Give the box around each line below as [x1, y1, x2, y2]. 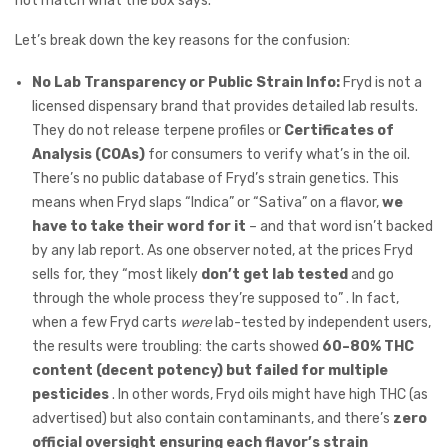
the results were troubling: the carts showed [32, 338, 322, 356]
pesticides [32, 386, 109, 404]
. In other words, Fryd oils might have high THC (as [109, 386, 428, 404]
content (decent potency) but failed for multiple [32, 362, 388, 380]
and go [348, 266, 394, 284]
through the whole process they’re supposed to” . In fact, [32, 290, 399, 308]
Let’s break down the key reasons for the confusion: [15, 32, 350, 50]
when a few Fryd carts [32, 314, 180, 332]
